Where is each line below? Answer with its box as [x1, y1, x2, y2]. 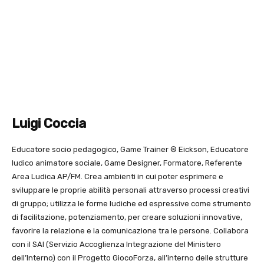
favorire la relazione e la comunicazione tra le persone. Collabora [12, 226, 249, 236]
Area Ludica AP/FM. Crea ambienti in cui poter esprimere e [12, 172, 223, 181]
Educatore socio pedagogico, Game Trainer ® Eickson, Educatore [12, 145, 249, 154]
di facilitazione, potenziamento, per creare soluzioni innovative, [12, 213, 242, 222]
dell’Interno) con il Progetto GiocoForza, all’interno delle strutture [12, 253, 248, 263]
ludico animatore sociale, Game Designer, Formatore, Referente [12, 159, 242, 168]
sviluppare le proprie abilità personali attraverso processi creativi [12, 186, 249, 195]
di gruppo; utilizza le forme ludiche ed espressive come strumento [12, 199, 251, 209]
